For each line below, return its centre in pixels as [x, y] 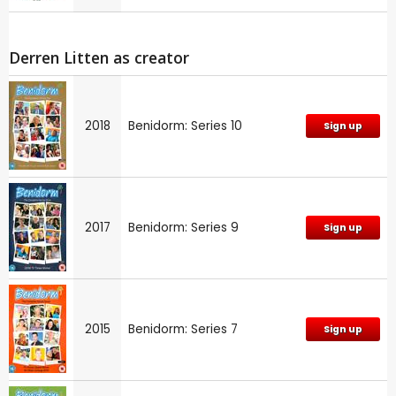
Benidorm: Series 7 [183, 330]
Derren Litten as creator [99, 58]
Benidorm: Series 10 [185, 126]
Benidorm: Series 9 [183, 228]
